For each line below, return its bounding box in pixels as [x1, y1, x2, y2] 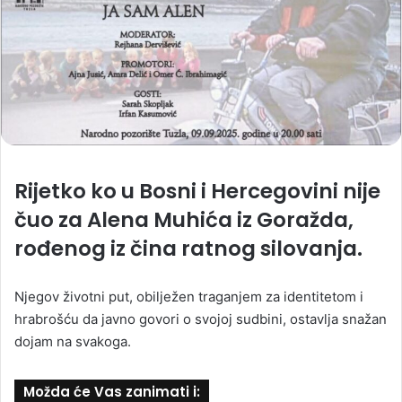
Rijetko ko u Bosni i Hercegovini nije [14, 177, 380, 206]
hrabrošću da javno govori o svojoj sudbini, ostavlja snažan [14, 310, 387, 328]
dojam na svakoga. [14, 333, 131, 351]
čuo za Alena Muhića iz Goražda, [14, 205, 354, 235]
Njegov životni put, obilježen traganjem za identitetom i [14, 288, 363, 306]
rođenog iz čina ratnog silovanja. [14, 234, 363, 264]
